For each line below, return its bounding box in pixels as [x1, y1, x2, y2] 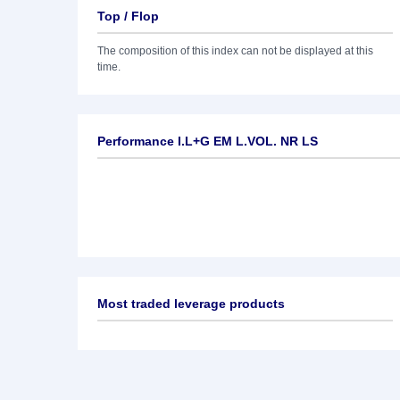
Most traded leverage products [97, 296, 285, 311]
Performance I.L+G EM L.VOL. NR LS [97, 134, 318, 148]
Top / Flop [97, 9, 159, 23]
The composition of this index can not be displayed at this [97, 45, 373, 57]
